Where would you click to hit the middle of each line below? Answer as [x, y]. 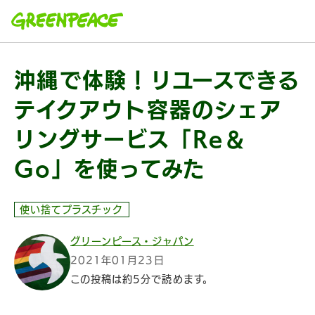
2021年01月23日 [117, 260]
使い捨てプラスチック [72, 210]
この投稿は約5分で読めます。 [142, 279]
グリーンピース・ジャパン [132, 241]
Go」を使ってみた [110, 169]
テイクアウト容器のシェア [148, 110]
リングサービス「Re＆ [130, 139]
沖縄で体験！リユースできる [157, 80]
